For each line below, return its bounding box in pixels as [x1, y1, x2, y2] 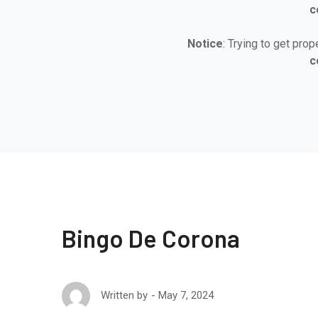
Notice [187, 37, 223, 50]
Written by [101, 289, 148, 302]
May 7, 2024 [158, 288, 214, 302]
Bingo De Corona [62, 224, 240, 253]
